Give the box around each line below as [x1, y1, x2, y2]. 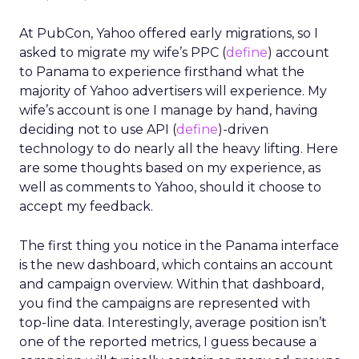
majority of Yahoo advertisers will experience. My [19, 83, 327, 99]
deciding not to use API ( [19, 122, 176, 137]
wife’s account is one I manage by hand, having [19, 103, 318, 118]
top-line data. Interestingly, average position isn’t [19, 315, 327, 330]
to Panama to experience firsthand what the [19, 64, 305, 79]
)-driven [218, 122, 268, 137]
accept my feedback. [19, 199, 153, 214]
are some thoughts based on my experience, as [19, 160, 321, 175]
